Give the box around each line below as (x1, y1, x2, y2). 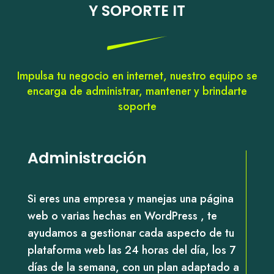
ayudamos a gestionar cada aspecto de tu (27, 224, 234, 241)
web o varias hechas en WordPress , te (27, 207, 217, 224)
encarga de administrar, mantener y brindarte (27, 83, 247, 99)
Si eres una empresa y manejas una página (27, 190, 234, 207)
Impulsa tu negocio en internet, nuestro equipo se (17, 67, 257, 84)
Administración (27, 147, 147, 169)
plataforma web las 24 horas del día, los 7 (27, 242, 235, 258)
